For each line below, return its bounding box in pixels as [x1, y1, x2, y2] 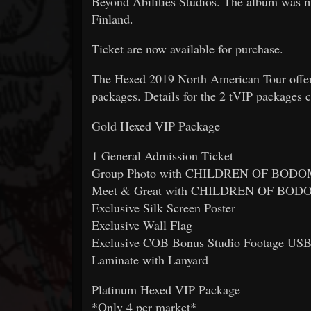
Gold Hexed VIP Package [92, 117, 220, 135]
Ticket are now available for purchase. [92, 40, 283, 58]
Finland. [92, 10, 133, 28]
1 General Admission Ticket [92, 147, 233, 165]
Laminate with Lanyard [92, 251, 208, 269]
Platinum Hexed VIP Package [92, 281, 240, 299]
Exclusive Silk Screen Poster [92, 199, 235, 217]
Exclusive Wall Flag [92, 217, 192, 234]
